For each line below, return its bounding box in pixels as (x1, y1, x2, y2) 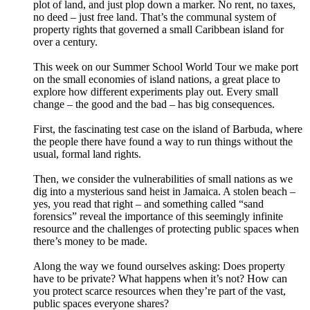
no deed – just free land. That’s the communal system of (33, 11, 276, 24)
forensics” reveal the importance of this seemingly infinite (33, 210, 283, 223)
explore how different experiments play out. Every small (33, 86, 278, 98)
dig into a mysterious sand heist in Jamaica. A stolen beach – (33, 185, 295, 198)
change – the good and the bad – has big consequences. (33, 98, 275, 111)
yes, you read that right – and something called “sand (33, 198, 264, 210)
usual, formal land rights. (33, 148, 141, 161)
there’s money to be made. (33, 235, 147, 248)
